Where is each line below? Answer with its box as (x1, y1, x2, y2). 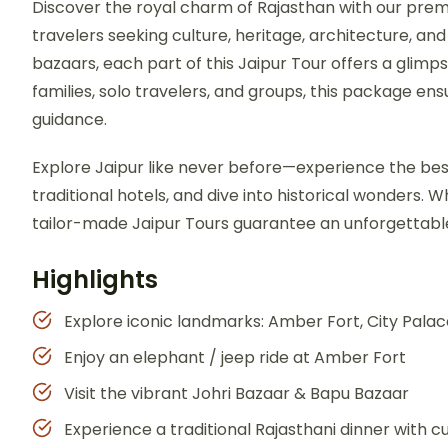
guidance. (32, 108, 107, 132)
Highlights (32, 263, 158, 297)
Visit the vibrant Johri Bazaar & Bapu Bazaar (64, 382, 409, 406)
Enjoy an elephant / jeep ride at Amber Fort (64, 346, 406, 370)
